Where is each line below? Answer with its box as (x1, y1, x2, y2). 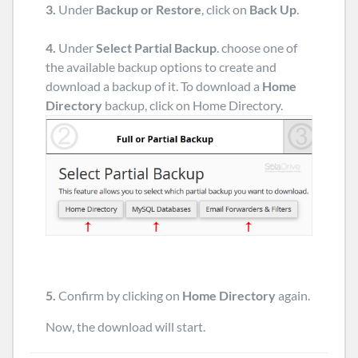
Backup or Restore (96, 2, 201, 17)
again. (276, 288, 310, 304)
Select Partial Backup (96, 40, 217, 55)
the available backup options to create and (46, 59, 276, 74)
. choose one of (217, 40, 297, 55)
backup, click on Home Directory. (105, 97, 283, 113)
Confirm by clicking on (56, 288, 182, 304)
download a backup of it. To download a (46, 78, 262, 93)
